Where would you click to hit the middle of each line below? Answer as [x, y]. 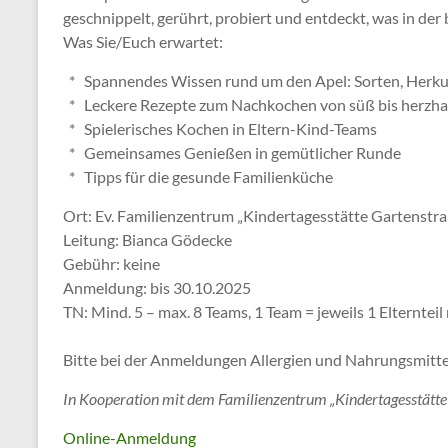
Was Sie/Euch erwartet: [143, 41]
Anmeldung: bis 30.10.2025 [158, 287]
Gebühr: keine [111, 263]
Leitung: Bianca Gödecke [147, 239]
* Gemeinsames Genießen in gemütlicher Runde [232, 152]
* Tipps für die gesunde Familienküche [198, 176]
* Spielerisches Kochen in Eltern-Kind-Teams [220, 128]
